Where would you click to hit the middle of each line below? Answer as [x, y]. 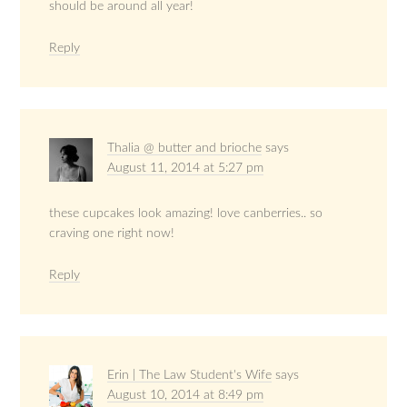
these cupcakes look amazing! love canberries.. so [186, 214]
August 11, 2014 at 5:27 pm [186, 169]
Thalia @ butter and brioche [185, 149]
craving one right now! [112, 234]
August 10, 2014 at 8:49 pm [186, 396]
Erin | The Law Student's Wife [190, 376]
